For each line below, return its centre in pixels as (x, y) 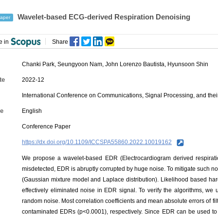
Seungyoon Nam (80, 64)
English (32, 111)
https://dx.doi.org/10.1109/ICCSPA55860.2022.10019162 (97, 142)
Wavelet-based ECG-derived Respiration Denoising (103, 17)
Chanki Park (38, 64)
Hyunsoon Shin (188, 64)
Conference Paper (46, 127)
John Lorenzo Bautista (135, 64)
